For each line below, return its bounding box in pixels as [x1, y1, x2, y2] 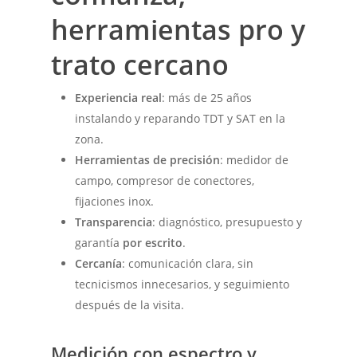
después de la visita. [75, 296, 185, 312]
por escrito [123, 234, 183, 250]
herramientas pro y [51, 10, 306, 48]
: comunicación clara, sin [122, 255, 254, 271]
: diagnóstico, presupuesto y [152, 214, 303, 229]
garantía [75, 234, 124, 250]
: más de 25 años [162, 89, 253, 105]
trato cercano [51, 45, 229, 83]
